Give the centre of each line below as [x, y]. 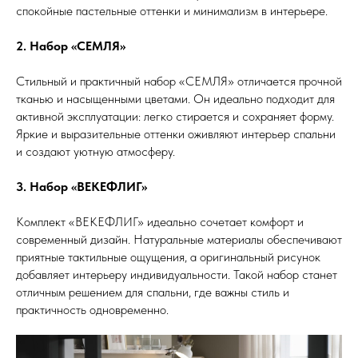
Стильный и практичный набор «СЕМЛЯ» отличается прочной [179, 81]
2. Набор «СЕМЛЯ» [71, 46]
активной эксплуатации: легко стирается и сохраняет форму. [175, 116]
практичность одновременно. [92, 309]
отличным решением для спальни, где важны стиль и [153, 292]
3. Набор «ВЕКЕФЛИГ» [82, 186]
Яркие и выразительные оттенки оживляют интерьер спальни [176, 133]
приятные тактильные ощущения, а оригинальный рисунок [168, 257]
